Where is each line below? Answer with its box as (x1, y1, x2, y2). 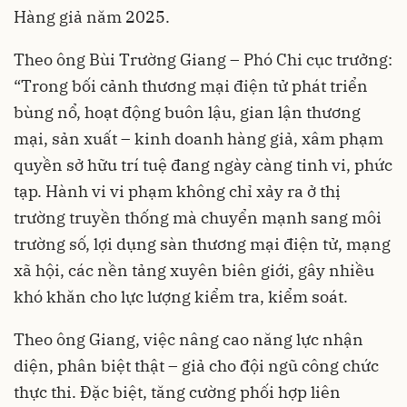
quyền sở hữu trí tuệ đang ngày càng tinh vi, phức (14, 154, 392, 176)
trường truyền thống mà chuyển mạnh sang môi (14, 207, 382, 229)
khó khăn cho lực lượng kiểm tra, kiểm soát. (14, 286, 348, 308)
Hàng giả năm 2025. (14, 6, 170, 28)
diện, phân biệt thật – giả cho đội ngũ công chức (14, 355, 379, 377)
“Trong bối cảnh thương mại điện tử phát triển (14, 75, 368, 97)
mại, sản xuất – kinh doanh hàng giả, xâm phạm (14, 128, 383, 150)
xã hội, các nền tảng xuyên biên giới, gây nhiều (14, 260, 374, 282)
